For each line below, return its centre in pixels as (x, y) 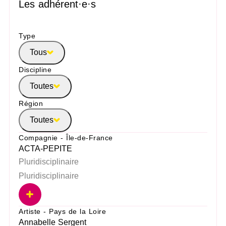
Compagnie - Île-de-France (66, 137)
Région (31, 103)
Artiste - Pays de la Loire (63, 211)
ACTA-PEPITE (46, 148)
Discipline (35, 69)
